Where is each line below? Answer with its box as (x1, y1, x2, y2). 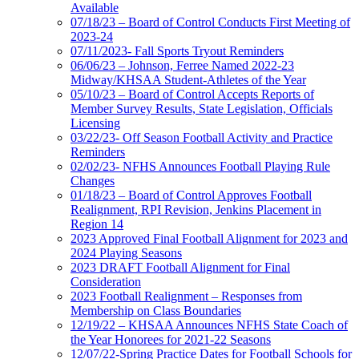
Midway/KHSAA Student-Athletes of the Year (71, 72, 306, 87)
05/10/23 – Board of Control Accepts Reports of (71, 87, 314, 101)
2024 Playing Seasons (71, 245, 182, 260)
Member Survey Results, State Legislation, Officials (71, 101, 333, 115)
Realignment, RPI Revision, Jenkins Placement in (71, 202, 321, 216)
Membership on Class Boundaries (71, 303, 241, 317)
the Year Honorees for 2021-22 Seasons (71, 332, 271, 346)
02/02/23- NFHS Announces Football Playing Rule (71, 159, 330, 173)
